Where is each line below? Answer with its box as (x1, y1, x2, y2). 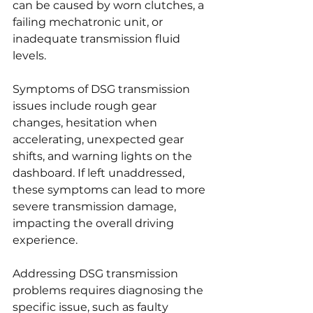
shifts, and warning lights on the (13, 149, 195, 163)
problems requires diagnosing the (13, 283, 206, 297)
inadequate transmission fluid (13, 31, 183, 45)
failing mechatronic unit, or (13, 15, 166, 29)
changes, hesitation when (13, 115, 160, 129)
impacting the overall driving (13, 216, 177, 230)
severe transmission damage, (13, 199, 179, 213)
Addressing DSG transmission (13, 266, 181, 280)
